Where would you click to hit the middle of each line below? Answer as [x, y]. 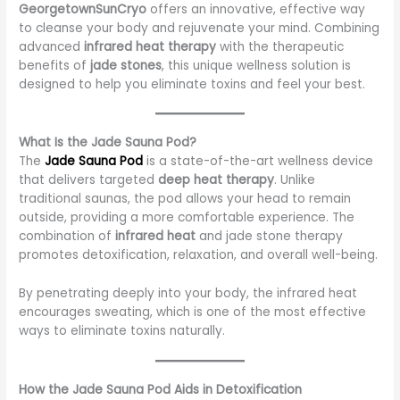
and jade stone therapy [270, 237]
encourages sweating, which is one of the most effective [193, 312]
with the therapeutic [280, 46]
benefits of [55, 65]
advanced [52, 46]
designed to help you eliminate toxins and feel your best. [192, 84]
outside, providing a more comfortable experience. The [187, 218]
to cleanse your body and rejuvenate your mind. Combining [200, 28]
